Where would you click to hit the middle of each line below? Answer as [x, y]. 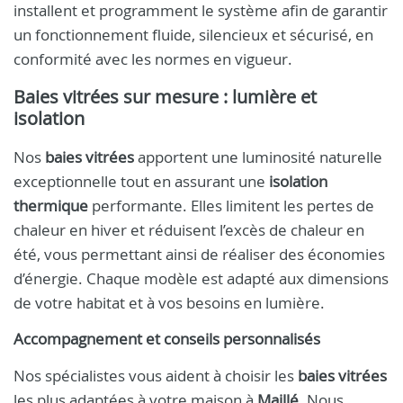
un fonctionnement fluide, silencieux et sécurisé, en [193, 35]
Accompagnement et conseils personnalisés [167, 339]
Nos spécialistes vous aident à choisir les [156, 376]
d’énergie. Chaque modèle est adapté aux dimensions [201, 278]
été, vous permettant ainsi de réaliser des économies [199, 254]
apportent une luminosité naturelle [258, 157]
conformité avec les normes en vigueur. [153, 59]
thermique [51, 206]
